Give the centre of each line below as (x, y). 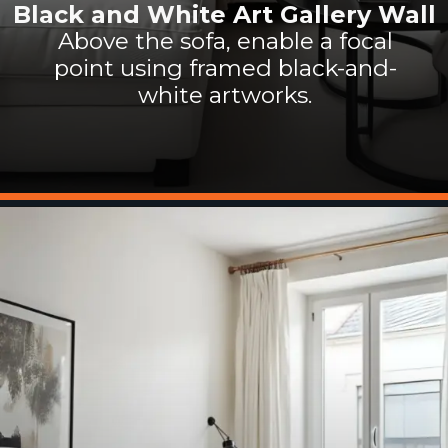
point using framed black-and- (225, 68)
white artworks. (225, 95)
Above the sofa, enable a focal (225, 41)
